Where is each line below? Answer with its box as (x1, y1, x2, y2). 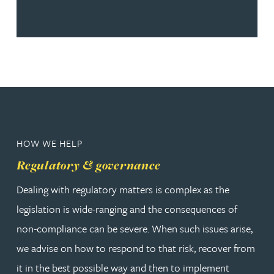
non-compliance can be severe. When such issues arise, (17, 221, 253, 236)
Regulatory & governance (17, 157, 161, 173)
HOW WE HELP (17, 136, 83, 150)
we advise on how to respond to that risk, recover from (17, 240, 255, 256)
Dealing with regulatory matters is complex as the (17, 182, 229, 197)
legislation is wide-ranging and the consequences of (17, 201, 237, 217)
